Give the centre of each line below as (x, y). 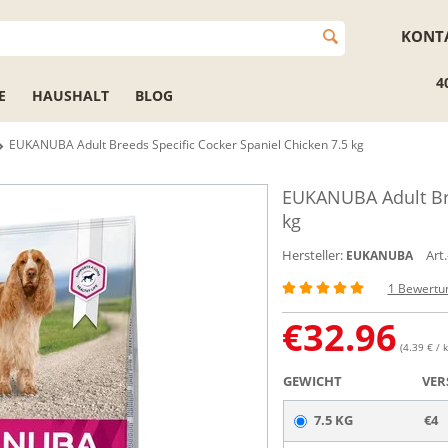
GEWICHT (312, 381)
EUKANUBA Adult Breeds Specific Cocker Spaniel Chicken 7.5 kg (186, 144)
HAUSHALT (70, 95)
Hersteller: (312, 255)
